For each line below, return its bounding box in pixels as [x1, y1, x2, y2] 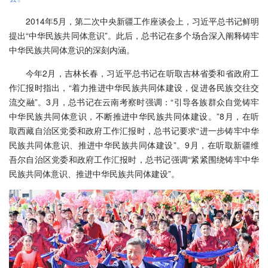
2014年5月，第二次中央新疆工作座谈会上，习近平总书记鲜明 [26, 15, 259, 28]
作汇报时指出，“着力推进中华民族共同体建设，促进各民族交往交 [9, 81, 259, 94]
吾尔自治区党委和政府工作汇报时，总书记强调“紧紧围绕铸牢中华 [9, 153, 259, 166]
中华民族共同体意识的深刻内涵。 [9, 44, 135, 56]
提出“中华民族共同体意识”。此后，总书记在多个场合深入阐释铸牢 [9, 29, 259, 42]
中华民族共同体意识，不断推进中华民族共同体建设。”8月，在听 [9, 110, 259, 123]
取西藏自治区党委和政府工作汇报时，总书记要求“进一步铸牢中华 [9, 124, 259, 137]
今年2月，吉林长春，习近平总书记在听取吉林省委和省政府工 [26, 67, 259, 80]
